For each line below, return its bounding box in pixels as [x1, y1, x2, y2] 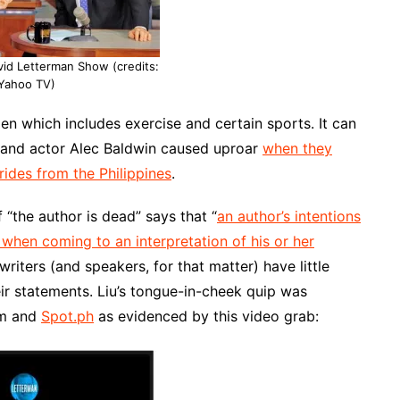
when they [262, 139, 332, 157]
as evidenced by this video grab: [94, 307, 319, 325]
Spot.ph [41, 307, 94, 325]
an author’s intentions [217, 207, 361, 225]
